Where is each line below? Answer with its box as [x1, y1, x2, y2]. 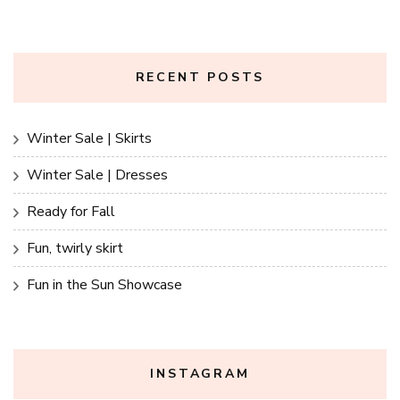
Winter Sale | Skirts [27, 128, 152, 148]
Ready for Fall [27, 201, 115, 221]
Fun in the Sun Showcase [27, 274, 182, 295]
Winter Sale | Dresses [27, 164, 168, 185]
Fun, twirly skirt [27, 237, 123, 258]
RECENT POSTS [135, 68, 265, 86]
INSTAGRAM [150, 364, 250, 382]
